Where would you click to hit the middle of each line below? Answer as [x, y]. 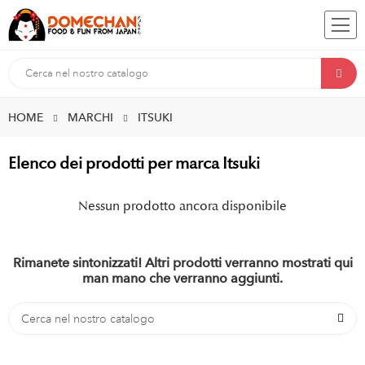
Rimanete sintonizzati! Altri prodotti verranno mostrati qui [182, 263]
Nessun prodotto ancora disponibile [182, 207]
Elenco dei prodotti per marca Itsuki [134, 164]
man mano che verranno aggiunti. [182, 279]
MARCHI [90, 118]
